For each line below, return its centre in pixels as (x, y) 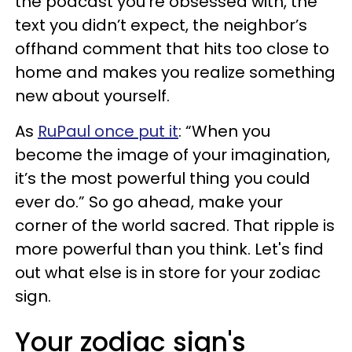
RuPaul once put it (108, 131)
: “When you (224, 131)
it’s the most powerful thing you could (163, 178)
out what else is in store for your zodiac (168, 273)
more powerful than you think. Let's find (169, 249)
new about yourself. (94, 96)
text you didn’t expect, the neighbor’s (161, 25)
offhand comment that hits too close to (172, 49)
